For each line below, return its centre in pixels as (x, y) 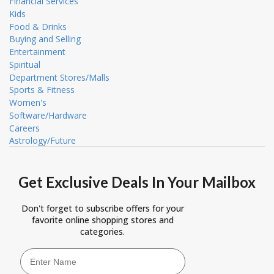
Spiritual (25, 64)
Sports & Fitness (42, 90)
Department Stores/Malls (59, 77)
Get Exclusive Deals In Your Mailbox (137, 182)
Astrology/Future (43, 141)
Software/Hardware (48, 115)
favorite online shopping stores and (102, 220)
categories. (102, 232)
